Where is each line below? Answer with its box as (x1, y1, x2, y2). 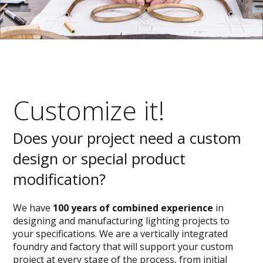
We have (13, 201, 53, 215)
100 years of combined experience (53, 201, 214, 215)
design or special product (13, 149, 186, 170)
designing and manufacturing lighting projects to (13, 214, 230, 228)
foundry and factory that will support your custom (13, 240, 234, 254)
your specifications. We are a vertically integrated (13, 227, 228, 241)
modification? (13, 169, 106, 190)
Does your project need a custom (13, 128, 242, 149)
